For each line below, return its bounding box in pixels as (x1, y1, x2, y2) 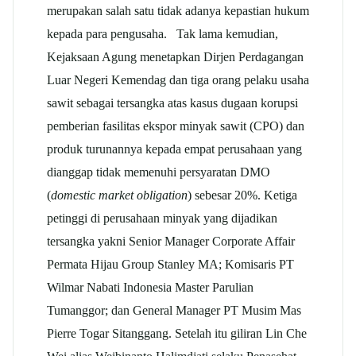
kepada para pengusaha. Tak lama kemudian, (47, 25, 278, 41)
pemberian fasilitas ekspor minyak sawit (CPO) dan (47, 118, 304, 133)
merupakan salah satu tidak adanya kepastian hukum (47, 2, 309, 18)
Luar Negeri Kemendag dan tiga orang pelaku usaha (47, 72, 309, 87)
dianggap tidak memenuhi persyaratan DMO (47, 164, 270, 180)
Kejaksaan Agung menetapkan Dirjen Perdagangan (47, 48, 304, 64)
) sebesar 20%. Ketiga (188, 187, 297, 203)
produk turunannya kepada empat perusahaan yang (47, 141, 302, 157)
